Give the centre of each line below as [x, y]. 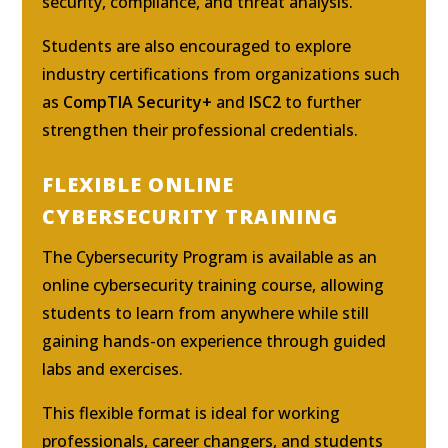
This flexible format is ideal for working [191, 412]
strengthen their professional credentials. [200, 129]
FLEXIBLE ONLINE [138, 184]
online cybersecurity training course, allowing [213, 284]
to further [321, 101]
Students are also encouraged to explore [197, 45]
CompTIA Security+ [138, 101]
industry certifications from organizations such [221, 73]
